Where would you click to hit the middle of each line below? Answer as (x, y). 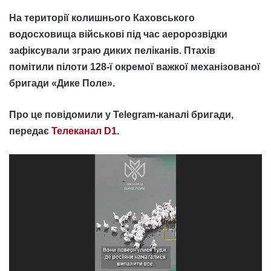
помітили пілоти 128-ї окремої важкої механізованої (135, 67)
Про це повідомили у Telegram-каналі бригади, (121, 115)
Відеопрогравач (44, 162)
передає (30, 131)
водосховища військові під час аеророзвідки (118, 34)
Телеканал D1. (85, 131)
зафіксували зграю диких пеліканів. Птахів (112, 51)
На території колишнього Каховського (102, 18)
